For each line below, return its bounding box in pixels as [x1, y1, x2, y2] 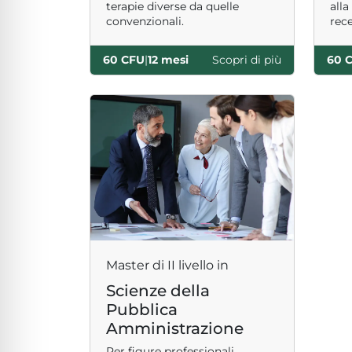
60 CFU [103, 53, 145, 67]
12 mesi [148, 53, 189, 67]
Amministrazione [106, 319, 244, 338]
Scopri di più [212, 53, 281, 67]
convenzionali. [106, 14, 184, 28]
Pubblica [106, 300, 178, 319]
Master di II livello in [106, 258, 229, 273]
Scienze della [106, 281, 210, 300]
